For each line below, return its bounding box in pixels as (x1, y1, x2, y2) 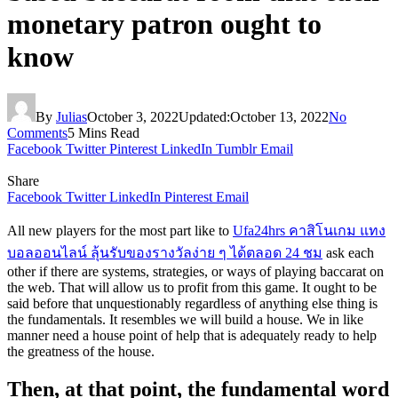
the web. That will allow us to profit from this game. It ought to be (7, 279, 377, 295)
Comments (7, 124, 68, 140)
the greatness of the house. (7, 343, 155, 359)
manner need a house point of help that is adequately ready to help (7, 327, 377, 343)
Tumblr (216, 140, 257, 156)
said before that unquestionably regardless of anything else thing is (7, 295, 378, 311)
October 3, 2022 (87, 108, 179, 124)
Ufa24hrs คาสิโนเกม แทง (233, 222, 386, 238)
